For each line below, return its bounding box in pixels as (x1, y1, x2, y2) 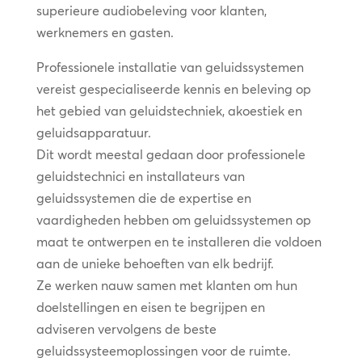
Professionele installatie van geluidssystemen (36, 59, 304, 76)
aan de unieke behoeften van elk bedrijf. (36, 255, 274, 272)
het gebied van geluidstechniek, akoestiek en (36, 103, 302, 120)
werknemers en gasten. (36, 24, 174, 41)
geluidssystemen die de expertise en (36, 190, 251, 207)
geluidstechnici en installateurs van (36, 168, 245, 185)
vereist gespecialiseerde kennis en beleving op (36, 81, 311, 98)
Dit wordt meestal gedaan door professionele (36, 146, 305, 163)
